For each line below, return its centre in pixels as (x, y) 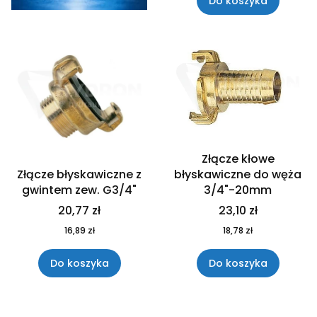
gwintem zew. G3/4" (79, 190)
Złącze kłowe (238, 158)
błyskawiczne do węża (238, 174)
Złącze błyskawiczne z (79, 174)
